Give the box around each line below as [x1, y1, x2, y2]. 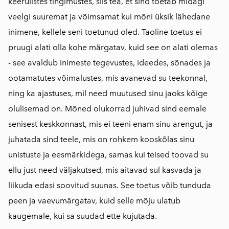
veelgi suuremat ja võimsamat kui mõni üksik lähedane [8, 12, 210, 22]
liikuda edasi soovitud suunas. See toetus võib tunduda [8, 180, 211, 191]
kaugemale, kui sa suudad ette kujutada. [8, 211, 157, 221]
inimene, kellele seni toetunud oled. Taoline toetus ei [8, 27, 202, 37]
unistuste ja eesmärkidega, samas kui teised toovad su [8, 150, 209, 160]
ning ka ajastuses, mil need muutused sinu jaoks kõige [8, 88, 208, 99]
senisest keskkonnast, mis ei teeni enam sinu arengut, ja [8, 119, 213, 129]
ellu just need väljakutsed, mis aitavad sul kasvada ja [8, 165, 201, 175]
